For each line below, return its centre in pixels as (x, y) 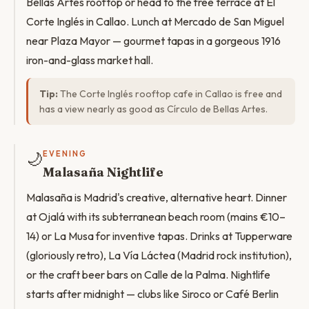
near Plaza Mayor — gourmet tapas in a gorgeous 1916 (153, 41)
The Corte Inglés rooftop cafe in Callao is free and (170, 94)
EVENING (65, 154)
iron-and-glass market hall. (90, 60)
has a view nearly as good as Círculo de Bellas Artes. (153, 109)
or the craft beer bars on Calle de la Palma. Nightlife (148, 275)
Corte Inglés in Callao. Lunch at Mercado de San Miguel (155, 21)
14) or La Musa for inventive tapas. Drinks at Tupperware (159, 236)
